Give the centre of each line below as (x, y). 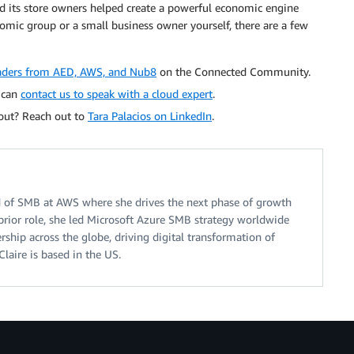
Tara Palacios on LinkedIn (150, 116)
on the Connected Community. (233, 72)
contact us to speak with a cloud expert (117, 94)
